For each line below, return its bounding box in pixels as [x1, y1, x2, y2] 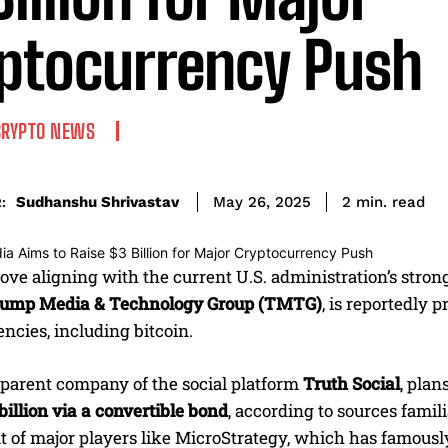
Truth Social [303, 372, 400, 396]
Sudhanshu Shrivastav [16, 192, 179, 211]
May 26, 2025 [213, 193, 311, 212]
